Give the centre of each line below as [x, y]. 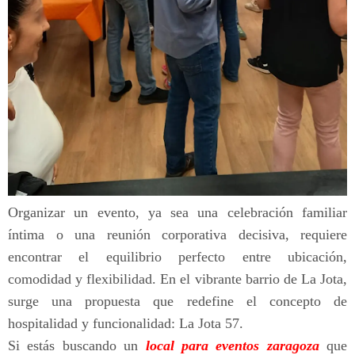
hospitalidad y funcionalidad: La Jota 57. [126, 324]
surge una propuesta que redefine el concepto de [177, 302]
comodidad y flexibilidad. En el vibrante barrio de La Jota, [177, 279]
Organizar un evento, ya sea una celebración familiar [177, 213]
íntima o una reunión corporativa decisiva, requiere [177, 235]
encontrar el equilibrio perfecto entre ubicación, [177, 257]
